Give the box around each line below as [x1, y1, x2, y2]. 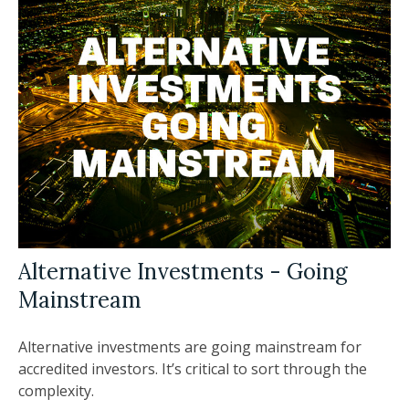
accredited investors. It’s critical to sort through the [18, 358, 367, 379]
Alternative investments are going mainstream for [18, 336, 362, 357]
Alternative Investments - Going [18, 257, 348, 286]
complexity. [18, 380, 94, 401]
